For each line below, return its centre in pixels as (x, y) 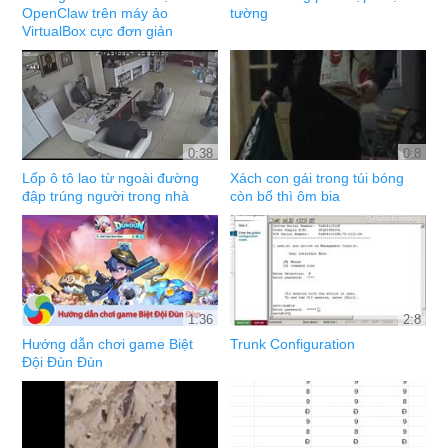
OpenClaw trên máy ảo (95, 12)
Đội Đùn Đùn (63, 361)
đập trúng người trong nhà (106, 196)
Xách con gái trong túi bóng (317, 178)
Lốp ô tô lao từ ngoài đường (111, 178)
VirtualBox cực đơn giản (98, 30)
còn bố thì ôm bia (285, 196)
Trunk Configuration (293, 343)
